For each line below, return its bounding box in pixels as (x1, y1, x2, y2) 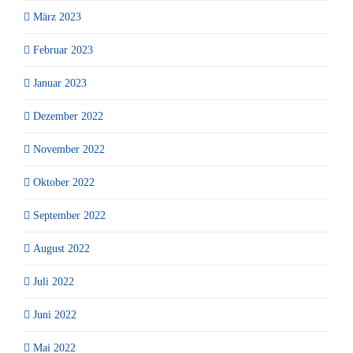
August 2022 (33, 242, 90, 255)
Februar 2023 (33, 43, 93, 56)
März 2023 (33, 10, 81, 23)
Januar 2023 (33, 76, 87, 89)
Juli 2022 (33, 275, 74, 288)
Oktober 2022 (33, 176, 95, 188)
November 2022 (33, 143, 105, 155)
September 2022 (33, 209, 106, 221)
